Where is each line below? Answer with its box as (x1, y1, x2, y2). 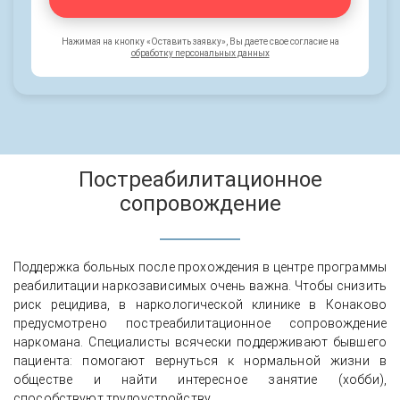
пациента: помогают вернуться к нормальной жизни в (13, 353, 387, 368)
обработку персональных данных (130, 47, 270, 58)
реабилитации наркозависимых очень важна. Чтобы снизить (13, 278, 387, 293)
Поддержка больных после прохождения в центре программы (13, 259, 387, 274)
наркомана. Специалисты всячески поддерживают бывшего (13, 334, 387, 349)
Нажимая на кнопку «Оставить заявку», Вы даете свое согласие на (61, 36, 339, 46)
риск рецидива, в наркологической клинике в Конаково (13, 296, 387, 312)
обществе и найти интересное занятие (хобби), (13, 371, 387, 387)
